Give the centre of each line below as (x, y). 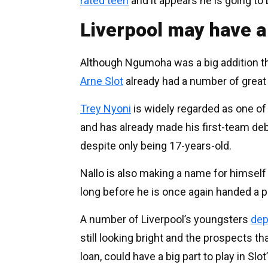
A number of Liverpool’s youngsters (165, 219)
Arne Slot (102, 81)
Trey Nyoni (106, 108)
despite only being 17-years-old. (156, 145)
